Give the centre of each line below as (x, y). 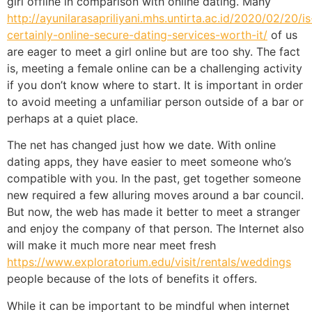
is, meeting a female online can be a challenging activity (155, 68)
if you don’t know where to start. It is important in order (155, 85)
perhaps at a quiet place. (72, 118)
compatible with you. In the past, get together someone (154, 179)
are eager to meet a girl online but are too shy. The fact (154, 51)
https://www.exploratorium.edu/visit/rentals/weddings (149, 262)
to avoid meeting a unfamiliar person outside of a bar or (155, 101)
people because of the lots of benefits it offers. (132, 279)
